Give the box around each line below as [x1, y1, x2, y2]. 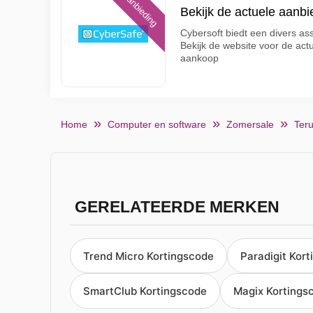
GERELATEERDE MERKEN [74, 198, 279, 216]
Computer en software [108, 119, 206, 130]
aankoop [180, 52, 219, 64]
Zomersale [226, 119, 274, 130]
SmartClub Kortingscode [83, 284, 207, 298]
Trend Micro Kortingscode [83, 249, 214, 263]
